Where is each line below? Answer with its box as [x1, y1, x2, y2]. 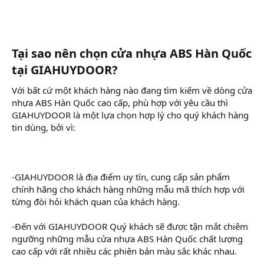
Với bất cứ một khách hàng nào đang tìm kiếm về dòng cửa [12, 84, 252, 96]
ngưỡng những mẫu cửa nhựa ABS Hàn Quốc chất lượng [12, 232, 243, 245]
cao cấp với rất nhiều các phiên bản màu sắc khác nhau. [12, 245, 237, 257]
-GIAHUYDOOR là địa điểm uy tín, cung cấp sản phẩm [12, 170, 230, 183]
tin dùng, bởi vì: [12, 121, 75, 133]
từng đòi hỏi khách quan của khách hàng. [12, 195, 180, 207]
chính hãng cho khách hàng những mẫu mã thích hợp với [12, 183, 245, 195]
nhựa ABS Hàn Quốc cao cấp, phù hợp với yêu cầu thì [12, 96, 228, 108]
